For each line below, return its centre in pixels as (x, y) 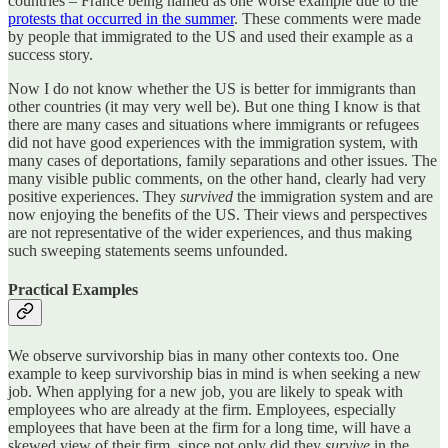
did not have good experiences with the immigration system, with (213, 142)
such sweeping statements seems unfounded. (148, 250)
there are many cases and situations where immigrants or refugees (213, 124)
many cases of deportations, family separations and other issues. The (222, 160)
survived (208, 196)
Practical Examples (73, 289)
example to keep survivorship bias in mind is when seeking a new (214, 374)
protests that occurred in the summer (121, 18)
